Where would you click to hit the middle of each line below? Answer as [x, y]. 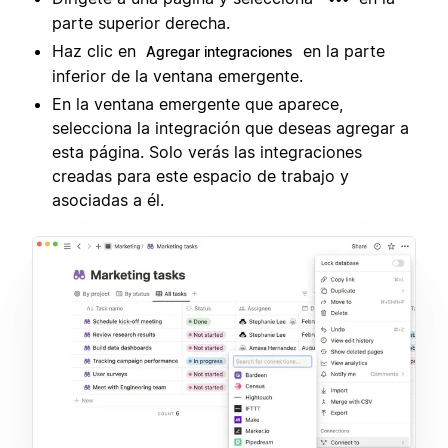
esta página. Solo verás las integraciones [207, 151]
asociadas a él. [108, 199]
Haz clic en [96, 50]
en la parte [341, 50]
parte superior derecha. [141, 22]
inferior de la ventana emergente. [177, 75]
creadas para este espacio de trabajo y [200, 175]
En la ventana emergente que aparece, [197, 103]
